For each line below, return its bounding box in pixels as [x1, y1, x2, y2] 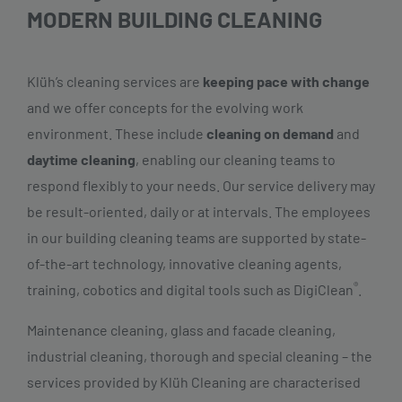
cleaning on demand [204, 124, 334, 142]
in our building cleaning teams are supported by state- [27, 228, 366, 246]
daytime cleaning [27, 150, 135, 168]
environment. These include [27, 124, 204, 142]
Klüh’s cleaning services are [27, 72, 203, 90]
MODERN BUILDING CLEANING [27, 4, 322, 32]
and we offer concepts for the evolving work [27, 98, 303, 116]
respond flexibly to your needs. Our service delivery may [27, 176, 375, 194]
